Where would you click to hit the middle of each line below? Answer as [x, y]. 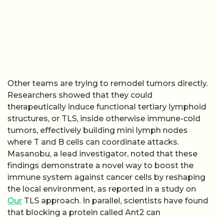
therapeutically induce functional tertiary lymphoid [107, 107]
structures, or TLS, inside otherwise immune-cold [104, 119]
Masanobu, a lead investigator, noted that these [102, 154]
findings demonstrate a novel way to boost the [100, 166]
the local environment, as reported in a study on [102, 189]
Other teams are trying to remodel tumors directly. [108, 84]
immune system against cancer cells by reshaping [106, 177]
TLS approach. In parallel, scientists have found [115, 201]
